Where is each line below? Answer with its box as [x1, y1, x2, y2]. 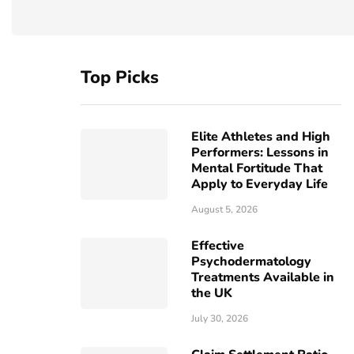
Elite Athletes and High [191, 128, 330, 145]
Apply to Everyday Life [191, 175, 328, 193]
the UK [191, 284, 232, 302]
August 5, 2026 [191, 203, 258, 216]
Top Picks [81, 66, 159, 89]
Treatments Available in [191, 269, 334, 286]
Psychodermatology [191, 253, 311, 270]
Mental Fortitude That [191, 160, 322, 177]
